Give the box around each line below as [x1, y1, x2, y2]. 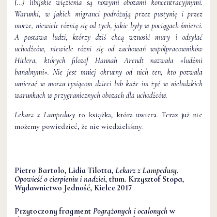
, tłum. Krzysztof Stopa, [105, 174, 184, 185]
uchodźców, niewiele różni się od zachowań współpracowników [15, 44, 202, 54]
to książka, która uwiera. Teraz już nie [75, 110, 202, 120]
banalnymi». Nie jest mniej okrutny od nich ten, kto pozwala [15, 67, 202, 77]
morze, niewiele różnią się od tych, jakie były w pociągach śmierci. [15, 21, 202, 31]
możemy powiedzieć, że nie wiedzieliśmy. [15, 122, 143, 132]
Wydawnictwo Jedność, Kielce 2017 [15, 183, 132, 193]
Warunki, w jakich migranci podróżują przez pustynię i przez [15, 9, 202, 19]
